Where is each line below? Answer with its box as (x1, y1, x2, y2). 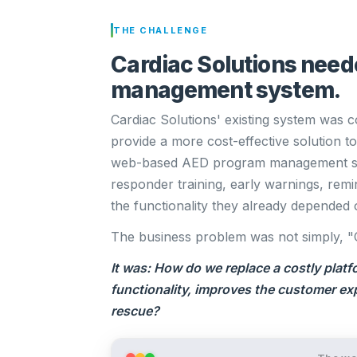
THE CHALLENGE (113, 24, 208, 36)
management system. (111, 76, 341, 104)
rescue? (111, 303, 160, 319)
